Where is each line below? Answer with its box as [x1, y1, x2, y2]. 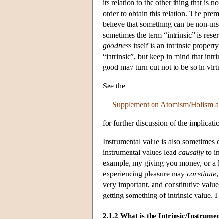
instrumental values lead [103, 148, 178, 156]
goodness [103, 41, 131, 50]
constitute [187, 169, 216, 178]
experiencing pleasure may [103, 169, 187, 178]
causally [178, 148, 204, 156]
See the [103, 81, 125, 90]
